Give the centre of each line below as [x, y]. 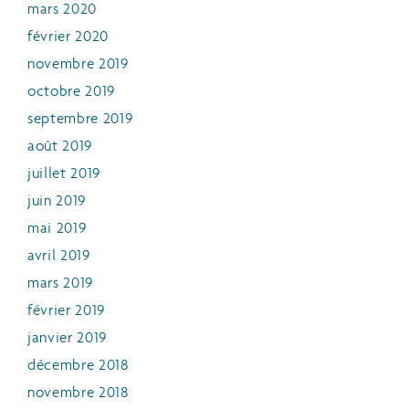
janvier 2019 [68, 338]
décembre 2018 [78, 365]
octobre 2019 [72, 91]
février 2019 [67, 310]
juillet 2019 [64, 173]
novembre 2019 [78, 64]
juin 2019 [57, 201]
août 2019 [60, 146]
